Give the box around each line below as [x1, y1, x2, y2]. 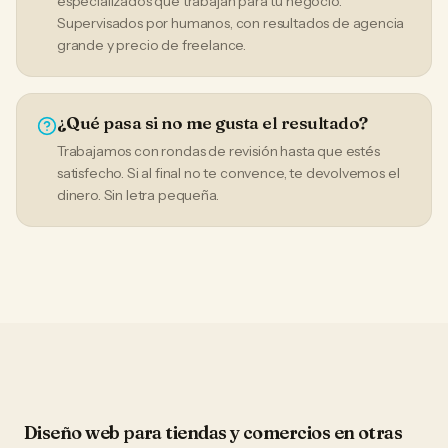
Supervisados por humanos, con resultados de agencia [57, 14, 405, 32]
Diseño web [24, 421, 120, 444]
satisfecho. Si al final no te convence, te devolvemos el [57, 164, 400, 182]
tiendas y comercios [165, 421, 331, 444]
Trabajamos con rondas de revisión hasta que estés [57, 142, 380, 160]
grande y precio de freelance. [57, 36, 247, 54]
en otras [330, 421, 403, 444]
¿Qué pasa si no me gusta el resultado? [57, 112, 368, 133]
